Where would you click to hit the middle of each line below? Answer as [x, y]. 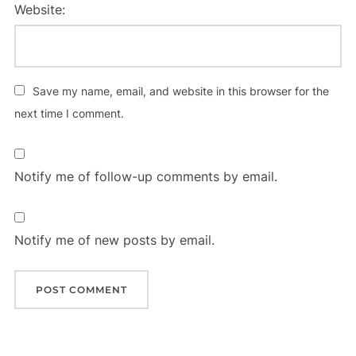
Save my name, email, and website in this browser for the [180, 91]
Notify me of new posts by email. [114, 240]
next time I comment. [69, 113]
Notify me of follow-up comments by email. [145, 176]
